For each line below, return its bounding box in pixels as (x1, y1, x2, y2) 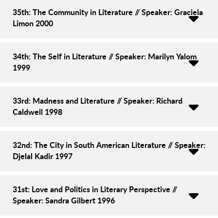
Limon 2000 (13, 17, 53, 29)
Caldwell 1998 (13, 106, 62, 117)
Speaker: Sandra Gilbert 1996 (13, 194, 115, 206)
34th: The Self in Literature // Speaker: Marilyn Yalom (13, 50, 197, 62)
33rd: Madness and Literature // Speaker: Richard (13, 94, 182, 106)
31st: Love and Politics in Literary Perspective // (13, 183, 177, 195)
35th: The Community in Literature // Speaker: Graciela (13, 6, 203, 18)
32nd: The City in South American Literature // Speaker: (13, 139, 205, 150)
